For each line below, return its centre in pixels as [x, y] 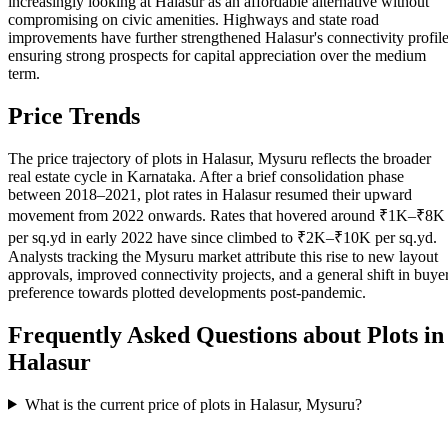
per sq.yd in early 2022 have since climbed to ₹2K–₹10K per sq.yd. [222, 237]
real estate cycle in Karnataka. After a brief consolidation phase [206, 176]
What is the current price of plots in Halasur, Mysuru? [193, 404]
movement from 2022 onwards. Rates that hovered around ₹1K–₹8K [226, 215]
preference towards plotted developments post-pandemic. [187, 292]
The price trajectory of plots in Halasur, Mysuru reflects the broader [219, 158]
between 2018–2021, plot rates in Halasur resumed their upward [210, 194]
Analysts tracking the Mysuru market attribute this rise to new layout [223, 256]
